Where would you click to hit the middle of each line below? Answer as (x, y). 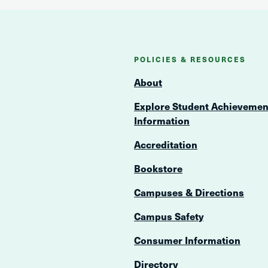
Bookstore (158, 168)
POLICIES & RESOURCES (190, 60)
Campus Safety (169, 216)
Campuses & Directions (189, 192)
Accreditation (166, 144)
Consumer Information (187, 240)
